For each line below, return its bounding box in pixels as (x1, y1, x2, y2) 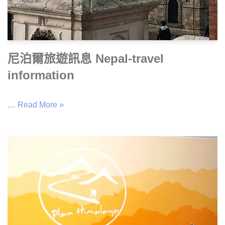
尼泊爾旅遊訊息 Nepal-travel (8, 51, 164, 65)
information (8, 68, 74, 82)
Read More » (18, 100, 64, 109)
